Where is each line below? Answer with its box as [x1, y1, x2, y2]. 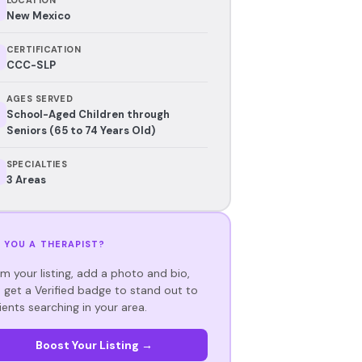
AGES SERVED [6, 92, 74, 104]
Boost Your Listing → [35, 337, 153, 352]
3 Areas [6, 172, 46, 187]
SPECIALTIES [6, 158, 68, 170]
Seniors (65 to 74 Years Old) [6, 123, 155, 137]
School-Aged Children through [6, 107, 170, 121]
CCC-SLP [6, 57, 56, 72]
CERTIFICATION [6, 43, 82, 55]
